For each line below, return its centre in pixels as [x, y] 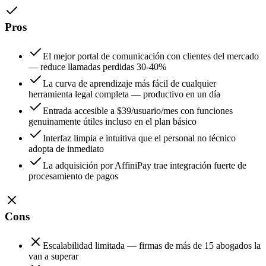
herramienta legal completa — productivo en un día [124, 94]
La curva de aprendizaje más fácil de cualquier [129, 84]
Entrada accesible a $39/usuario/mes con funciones [138, 111]
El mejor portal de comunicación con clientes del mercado [151, 56]
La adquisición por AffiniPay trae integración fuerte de [145, 166]
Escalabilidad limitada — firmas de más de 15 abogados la [152, 245]
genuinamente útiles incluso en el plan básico [113, 122]
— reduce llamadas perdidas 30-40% [97, 67]
